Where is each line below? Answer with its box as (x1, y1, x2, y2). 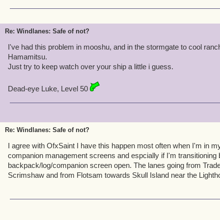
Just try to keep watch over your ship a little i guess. (8, 62, 173, 71)
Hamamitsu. (8, 53, 47, 61)
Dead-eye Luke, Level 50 (8, 84, 90, 93)
